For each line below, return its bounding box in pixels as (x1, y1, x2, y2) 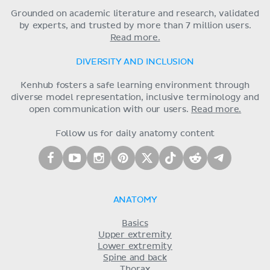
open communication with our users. (28, 105, 192, 114)
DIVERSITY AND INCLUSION (76, 57, 194, 66)
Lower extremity (97, 242, 173, 251)
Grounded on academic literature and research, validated (11, 9, 259, 18)
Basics (122, 219, 148, 228)
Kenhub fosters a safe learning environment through (20, 81, 250, 90)
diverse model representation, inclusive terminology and (11, 93, 259, 102)
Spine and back (103, 253, 167, 262)
